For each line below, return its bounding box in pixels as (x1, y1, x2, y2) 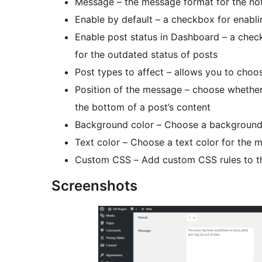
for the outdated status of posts (75, 49, 218, 61)
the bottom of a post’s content (75, 101, 211, 113)
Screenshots (51, 177, 137, 195)
